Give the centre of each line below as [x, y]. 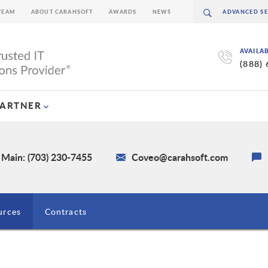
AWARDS [123, 12]
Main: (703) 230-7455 [47, 157]
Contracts [66, 212]
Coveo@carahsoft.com [180, 157]
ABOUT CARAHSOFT [62, 12]
